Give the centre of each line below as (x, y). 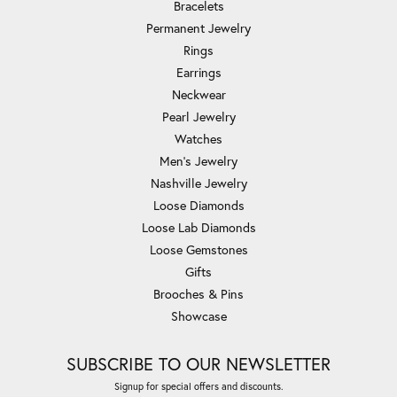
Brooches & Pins (198, 293)
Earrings (198, 72)
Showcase (198, 315)
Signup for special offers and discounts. (198, 385)
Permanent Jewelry (198, 27)
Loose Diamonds (198, 205)
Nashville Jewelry (198, 183)
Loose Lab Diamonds (198, 227)
